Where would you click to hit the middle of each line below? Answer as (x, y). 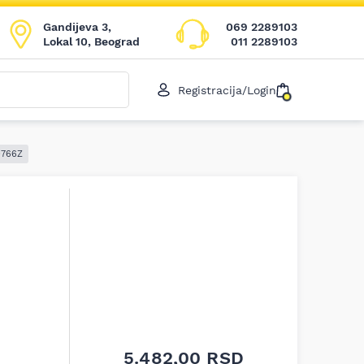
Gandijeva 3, (77, 26)
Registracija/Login (227, 90)
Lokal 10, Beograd (91, 41)
